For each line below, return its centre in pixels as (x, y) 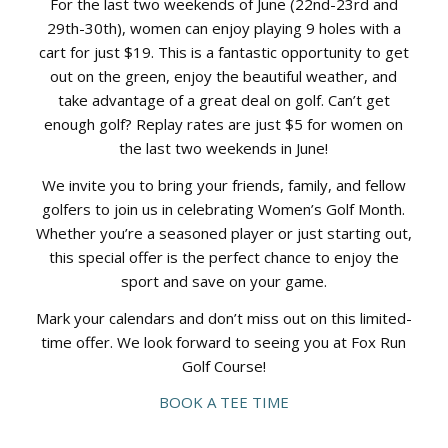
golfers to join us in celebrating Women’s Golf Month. (224, 208)
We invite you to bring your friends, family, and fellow (223, 184)
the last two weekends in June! (224, 148)
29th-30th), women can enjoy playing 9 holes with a (223, 28)
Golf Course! (223, 365)
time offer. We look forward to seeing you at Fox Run (224, 341)
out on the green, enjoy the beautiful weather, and (224, 76)
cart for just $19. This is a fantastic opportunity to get (223, 52)
